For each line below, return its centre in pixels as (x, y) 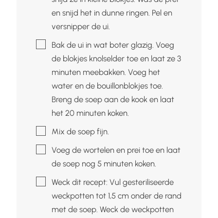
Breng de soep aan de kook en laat (113, 99)
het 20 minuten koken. (90, 113)
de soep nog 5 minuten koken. (104, 163)
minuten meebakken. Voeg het (106, 72)
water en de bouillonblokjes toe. (107, 85)
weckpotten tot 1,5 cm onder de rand (116, 195)
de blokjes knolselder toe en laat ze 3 (116, 58)
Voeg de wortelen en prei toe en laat (116, 150)
